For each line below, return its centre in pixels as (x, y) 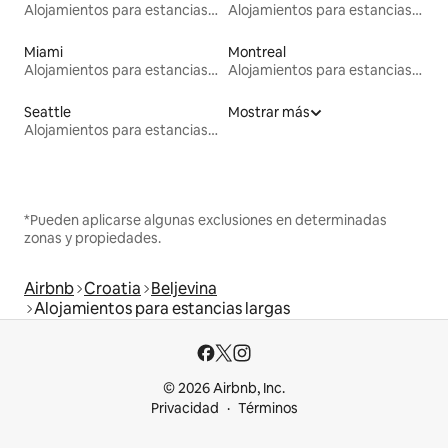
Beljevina (184, 288)
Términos (267, 408)
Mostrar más (269, 111)
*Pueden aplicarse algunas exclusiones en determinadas (205, 219)
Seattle (47, 111)
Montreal (257, 51)
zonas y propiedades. (92, 237)
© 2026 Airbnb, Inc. (224, 388)
